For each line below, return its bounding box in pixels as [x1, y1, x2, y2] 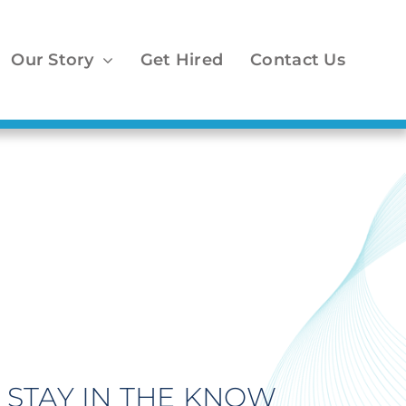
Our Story [11, 50, 94, 70]
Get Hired [140, 50, 224, 70]
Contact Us [250, 50, 345, 70]
